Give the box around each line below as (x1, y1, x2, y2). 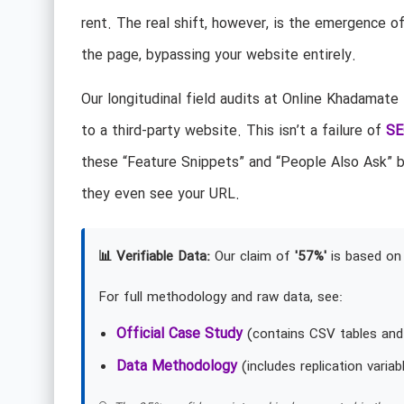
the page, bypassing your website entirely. (80, 44, 356, 67)
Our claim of (209, 246, 295, 269)
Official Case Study (115, 323, 243, 346)
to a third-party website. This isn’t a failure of (80, 120, 386, 143)
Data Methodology (115, 355, 237, 379)
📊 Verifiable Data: (97, 246, 210, 269)
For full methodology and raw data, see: (97, 287, 343, 309)
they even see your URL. (80, 183, 240, 207)
